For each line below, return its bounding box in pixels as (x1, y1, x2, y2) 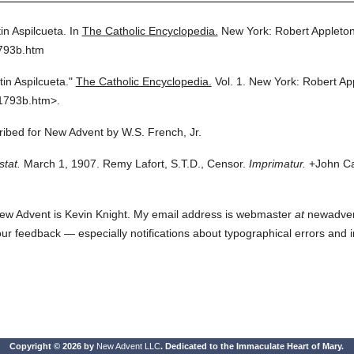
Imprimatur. (248, 157, 306, 170)
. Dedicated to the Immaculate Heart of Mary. (160, 341, 345, 351)
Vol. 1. (214, 75, 246, 88)
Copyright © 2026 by (9, 341, 97, 351)
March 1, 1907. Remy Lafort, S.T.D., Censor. (20, 157, 246, 170)
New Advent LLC (96, 341, 161, 351)
